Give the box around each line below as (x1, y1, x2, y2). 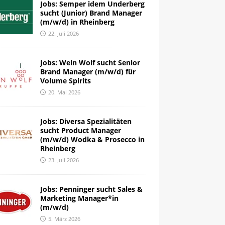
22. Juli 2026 (48, 30, 79, 38)
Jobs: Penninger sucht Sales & (40, 184, 143, 194)
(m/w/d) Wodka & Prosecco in (40, 135, 145, 145)
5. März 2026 (48, 215, 80, 223)
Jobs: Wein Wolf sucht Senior (40, 58, 140, 68)
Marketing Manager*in (40, 193, 119, 203)
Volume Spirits (40, 76, 91, 86)
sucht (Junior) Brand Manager (40, 8, 142, 18)
